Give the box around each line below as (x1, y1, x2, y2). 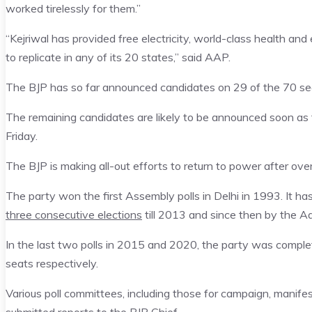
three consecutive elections (6, 208, 142, 222)
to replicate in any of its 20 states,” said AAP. (6, 50, 231, 65)
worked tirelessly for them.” (6, 1, 141, 16)
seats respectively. (6, 256, 98, 271)
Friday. (6, 129, 38, 143)
